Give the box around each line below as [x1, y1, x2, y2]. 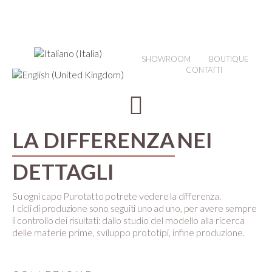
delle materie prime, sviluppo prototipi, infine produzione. [12, 226, 245, 238]
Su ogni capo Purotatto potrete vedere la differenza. [12, 190, 221, 202]
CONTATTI [186, 65, 222, 75]
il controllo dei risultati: [12, 214, 103, 226]
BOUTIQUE [208, 54, 249, 64]
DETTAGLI [12, 158, 114, 184]
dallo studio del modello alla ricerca [102, 214, 245, 226]
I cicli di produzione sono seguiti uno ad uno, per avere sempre [12, 202, 257, 214]
